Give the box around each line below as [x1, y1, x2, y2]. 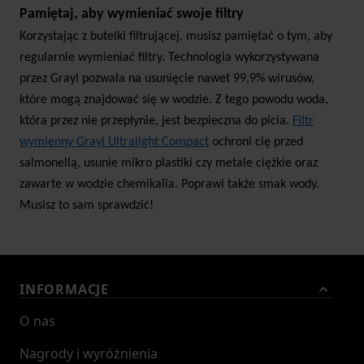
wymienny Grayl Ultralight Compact [19, 136, 209, 149]
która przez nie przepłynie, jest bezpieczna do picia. [19, 115, 292, 128]
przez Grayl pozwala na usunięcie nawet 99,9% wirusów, [19, 72, 314, 86]
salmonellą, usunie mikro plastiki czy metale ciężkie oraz [19, 157, 318, 171]
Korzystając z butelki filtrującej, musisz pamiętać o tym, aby [19, 30, 332, 44]
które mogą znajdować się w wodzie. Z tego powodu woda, [19, 93, 328, 107]
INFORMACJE [19, 280, 109, 299]
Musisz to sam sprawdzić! [19, 199, 154, 213]
